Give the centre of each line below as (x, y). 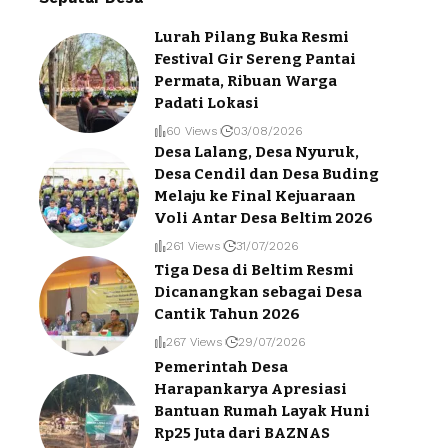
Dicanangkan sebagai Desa (258, 292)
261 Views (193, 245)
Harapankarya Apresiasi (250, 388)
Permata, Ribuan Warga (245, 80)
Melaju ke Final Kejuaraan (255, 195)
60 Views (191, 130)
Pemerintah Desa (221, 366)
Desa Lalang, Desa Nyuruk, (256, 151)
